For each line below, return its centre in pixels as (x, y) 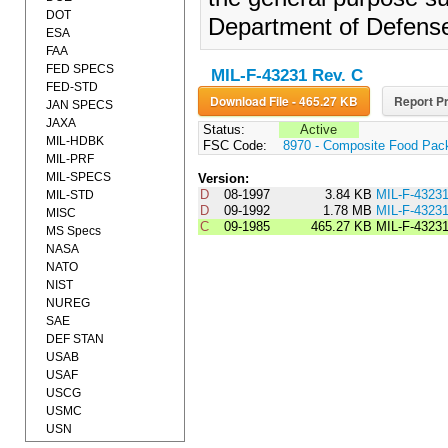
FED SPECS (80, 69)
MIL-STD (70, 195)
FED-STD (72, 87)
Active (319, 130)
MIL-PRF (70, 159)
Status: (221, 130)
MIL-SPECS (78, 177)
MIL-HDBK (75, 141)
